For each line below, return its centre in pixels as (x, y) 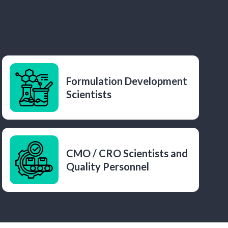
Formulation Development (127, 81)
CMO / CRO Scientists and (127, 153)
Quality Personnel (108, 166)
